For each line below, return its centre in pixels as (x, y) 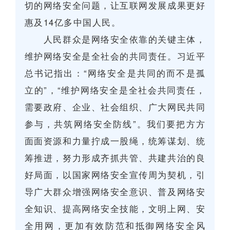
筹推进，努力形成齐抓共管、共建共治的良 (115, 157)
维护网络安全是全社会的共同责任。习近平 (115, 56)
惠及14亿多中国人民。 (73, 22)
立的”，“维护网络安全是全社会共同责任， (115, 90)
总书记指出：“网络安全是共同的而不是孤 (115, 73)
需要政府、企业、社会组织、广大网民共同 (115, 107)
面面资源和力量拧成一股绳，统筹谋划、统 (115, 140)
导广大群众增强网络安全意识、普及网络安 (115, 191)
